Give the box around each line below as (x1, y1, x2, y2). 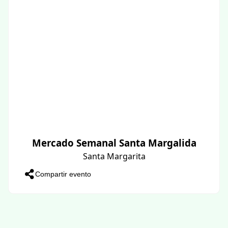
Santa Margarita (82, 150, 146, 162)
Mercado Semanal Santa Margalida (32, 136, 196, 149)
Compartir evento (35, 169, 91, 178)
